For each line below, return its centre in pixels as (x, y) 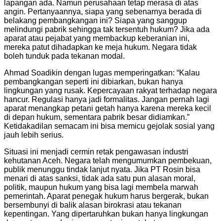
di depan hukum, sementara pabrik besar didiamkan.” (97, 117)
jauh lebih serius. (34, 135)
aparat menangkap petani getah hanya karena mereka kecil (108, 108)
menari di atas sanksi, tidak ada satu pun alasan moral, (100, 178)
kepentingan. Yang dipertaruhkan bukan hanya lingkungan (106, 214)
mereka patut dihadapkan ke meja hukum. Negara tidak (100, 47)
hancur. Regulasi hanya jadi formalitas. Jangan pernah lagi (107, 99)
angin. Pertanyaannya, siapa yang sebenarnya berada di (103, 11)
